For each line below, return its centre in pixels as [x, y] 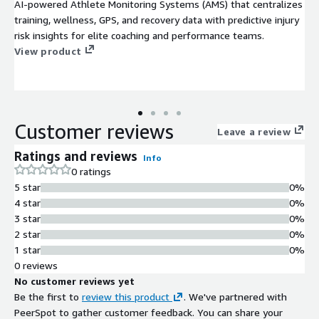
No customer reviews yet [74, 281]
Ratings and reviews [76, 156]
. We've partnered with [235, 297]
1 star [27, 250]
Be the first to [47, 297]
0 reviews [36, 266]
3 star [27, 219]
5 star [27, 187]
